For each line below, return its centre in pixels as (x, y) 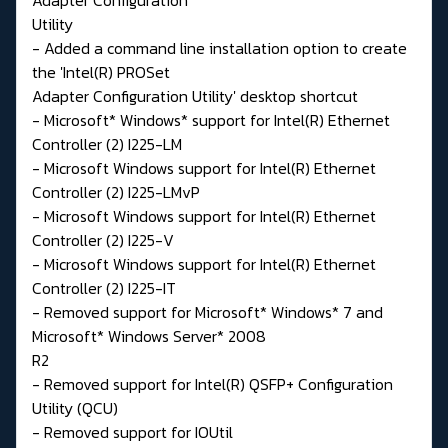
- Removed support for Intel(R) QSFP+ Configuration (212, 383)
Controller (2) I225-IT (104, 287)
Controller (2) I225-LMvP (116, 191)
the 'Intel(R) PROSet (101, 71)
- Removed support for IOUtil (132, 431)
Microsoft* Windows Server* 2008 (149, 335)
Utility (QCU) (75, 407)
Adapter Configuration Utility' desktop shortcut (195, 95)
